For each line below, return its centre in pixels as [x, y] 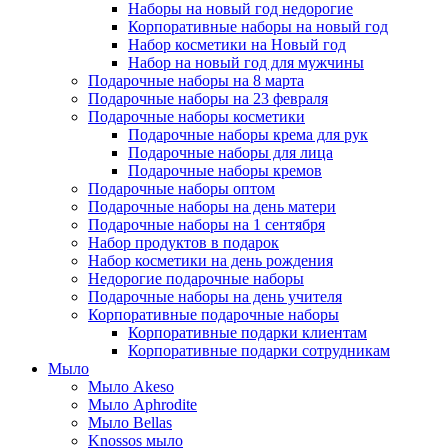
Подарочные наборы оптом [181, 189]
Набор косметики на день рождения [210, 261]
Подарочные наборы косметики [196, 117]
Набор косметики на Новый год [237, 45]
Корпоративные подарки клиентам [247, 333]
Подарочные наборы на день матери [212, 207]
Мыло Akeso [131, 387]
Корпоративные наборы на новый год [258, 27]
